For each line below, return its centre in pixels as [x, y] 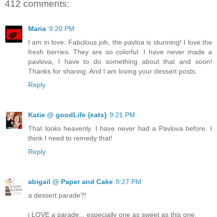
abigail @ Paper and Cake [70, 182]
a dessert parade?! [57, 195]
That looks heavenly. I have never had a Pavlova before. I [120, 129]
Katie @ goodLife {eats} [67, 115]
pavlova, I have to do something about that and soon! [120, 62]
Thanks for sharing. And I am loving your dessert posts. [113, 71]
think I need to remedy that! [70, 138]
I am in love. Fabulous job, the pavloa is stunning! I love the [120, 42]
